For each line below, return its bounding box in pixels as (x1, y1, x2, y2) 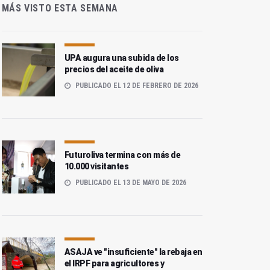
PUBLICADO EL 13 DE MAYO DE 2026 (73, 178, 186, 187)
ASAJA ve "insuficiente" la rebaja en (64, 247, 202, 257)
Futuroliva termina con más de (64, 150, 181, 160)
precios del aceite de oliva (64, 64, 164, 75)
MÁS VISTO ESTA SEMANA (1, 2, 119, 14)
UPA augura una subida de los (64, 53, 179, 63)
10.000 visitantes (64, 162, 129, 172)
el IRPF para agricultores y (64, 259, 165, 269)
